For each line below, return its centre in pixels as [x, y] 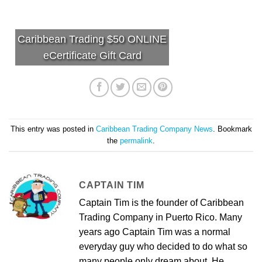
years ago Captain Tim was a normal [155, 232]
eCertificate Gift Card [92, 56]
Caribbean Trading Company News [154, 129]
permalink [136, 140]
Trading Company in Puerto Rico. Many [161, 218]
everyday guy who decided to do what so [163, 247]
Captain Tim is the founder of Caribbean [161, 203]
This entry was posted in [53, 129]
